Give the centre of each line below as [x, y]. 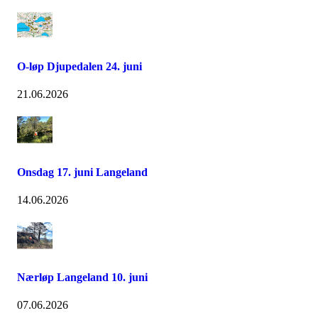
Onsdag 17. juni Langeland [82, 172]
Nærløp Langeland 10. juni [82, 278]
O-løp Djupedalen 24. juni [79, 67]
